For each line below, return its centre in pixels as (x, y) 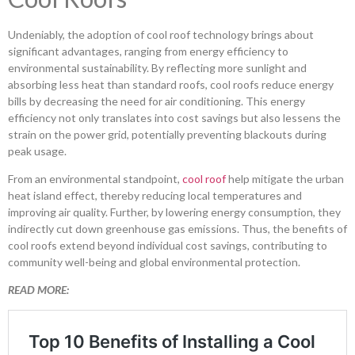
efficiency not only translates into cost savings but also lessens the (174, 117)
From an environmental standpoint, (95, 178)
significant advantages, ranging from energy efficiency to (148, 51)
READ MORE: (40, 290)
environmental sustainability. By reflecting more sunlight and (157, 67)
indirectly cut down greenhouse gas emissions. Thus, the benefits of (177, 228)
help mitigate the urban (285, 178)
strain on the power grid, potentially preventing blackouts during (167, 134)
